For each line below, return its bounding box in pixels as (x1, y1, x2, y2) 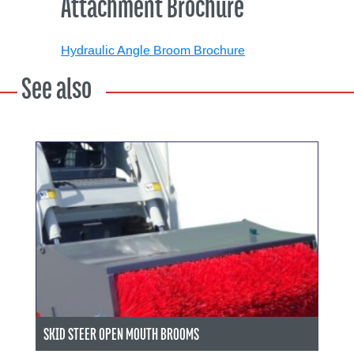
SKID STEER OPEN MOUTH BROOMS (43, 324, 199, 343)
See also (21, 71, 92, 104)
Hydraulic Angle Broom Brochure (61, 42, 245, 58)
